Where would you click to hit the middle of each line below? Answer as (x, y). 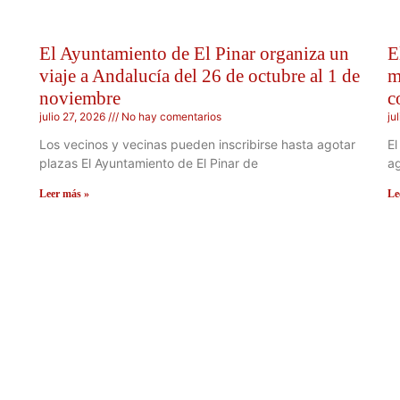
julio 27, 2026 (74, 116)
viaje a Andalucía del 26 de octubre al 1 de (200, 75)
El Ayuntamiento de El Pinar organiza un (194, 53)
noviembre (80, 98)
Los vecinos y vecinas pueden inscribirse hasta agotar (197, 144)
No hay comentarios (170, 116)
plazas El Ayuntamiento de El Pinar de (149, 162)
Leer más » (64, 193)
